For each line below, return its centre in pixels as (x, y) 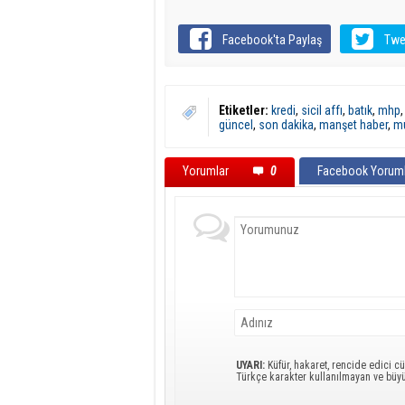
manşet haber (353, 125)
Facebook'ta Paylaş (273, 40)
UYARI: (250, 365)
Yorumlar (207, 171)
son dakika (286, 125)
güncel (236, 125)
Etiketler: (244, 110)
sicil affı (322, 110)
